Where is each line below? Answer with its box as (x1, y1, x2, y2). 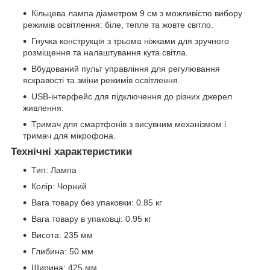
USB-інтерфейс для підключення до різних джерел (31, 92, 232, 102)
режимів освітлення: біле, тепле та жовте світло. (23, 20, 213, 30)
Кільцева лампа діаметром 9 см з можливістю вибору (31, 8, 242, 19)
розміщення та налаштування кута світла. (23, 48, 188, 58)
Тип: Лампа (31, 165, 77, 175)
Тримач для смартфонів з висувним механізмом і (31, 119, 226, 130)
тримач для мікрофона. (23, 131, 116, 141)
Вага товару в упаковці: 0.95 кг (31, 213, 151, 224)
